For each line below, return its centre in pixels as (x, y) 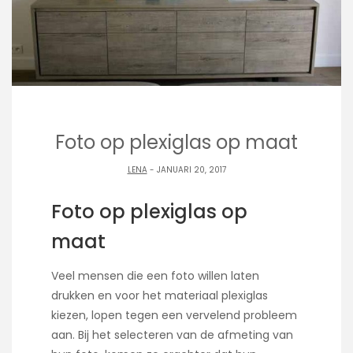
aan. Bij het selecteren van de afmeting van (172, 334)
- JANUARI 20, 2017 (186, 170)
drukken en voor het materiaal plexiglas (160, 295)
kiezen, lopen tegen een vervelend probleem (174, 315)
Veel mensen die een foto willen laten (155, 275)
